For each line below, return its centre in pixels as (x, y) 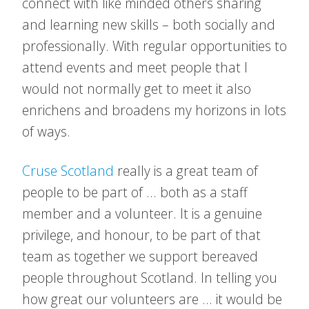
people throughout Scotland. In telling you (150, 278)
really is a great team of (186, 171)
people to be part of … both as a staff (135, 192)
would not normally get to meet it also (137, 89)
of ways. (46, 131)
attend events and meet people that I (135, 67)
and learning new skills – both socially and (149, 24)
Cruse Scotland (68, 171)
